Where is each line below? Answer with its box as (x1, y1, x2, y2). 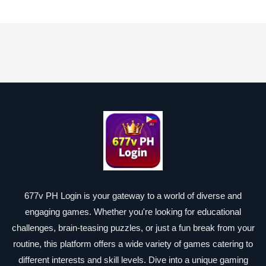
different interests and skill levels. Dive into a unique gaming (18, 255, 248, 265)
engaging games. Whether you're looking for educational (25, 207, 241, 217)
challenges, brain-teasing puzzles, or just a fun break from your (11, 223, 255, 233)
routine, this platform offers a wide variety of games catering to (13, 239, 253, 249)
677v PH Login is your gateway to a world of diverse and (24, 191, 242, 201)
